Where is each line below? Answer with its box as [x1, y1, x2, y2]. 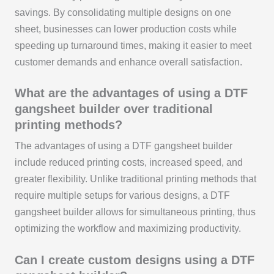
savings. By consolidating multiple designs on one [14, 7, 231, 18]
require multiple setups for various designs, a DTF [14, 190, 230, 201]
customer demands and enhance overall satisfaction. [14, 56, 242, 67]
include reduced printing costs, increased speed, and [14, 157, 243, 168]
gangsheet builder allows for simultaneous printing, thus [14, 207, 256, 218]
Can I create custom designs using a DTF [14, 253, 254, 267]
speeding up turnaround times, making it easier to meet [14, 40, 251, 51]
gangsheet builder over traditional [14, 102, 213, 116]
